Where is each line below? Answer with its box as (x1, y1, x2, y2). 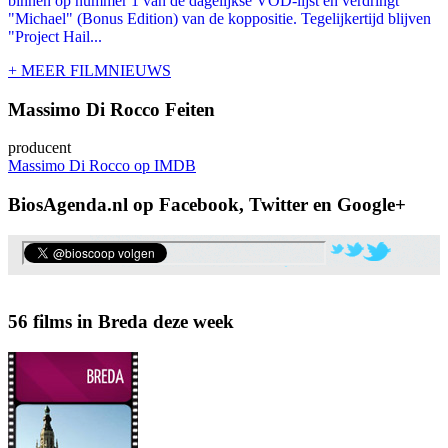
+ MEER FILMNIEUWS (8, 61, 171, 79)
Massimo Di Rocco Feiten (8, 98, 215, 120)
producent (8, 139, 71, 157)
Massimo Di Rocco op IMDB (8, 157, 196, 175)
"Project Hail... (8, 27, 102, 45)
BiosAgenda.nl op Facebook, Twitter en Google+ (8, 194, 406, 215)
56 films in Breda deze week (8, 311, 234, 333)
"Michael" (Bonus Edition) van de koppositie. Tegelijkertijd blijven (8, 9, 431, 27)
